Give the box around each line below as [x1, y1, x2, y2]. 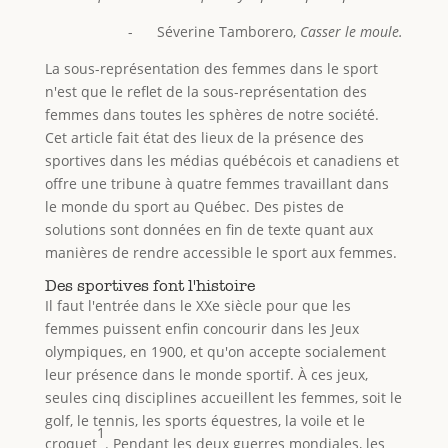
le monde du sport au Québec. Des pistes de [44, 196, 344, 216]
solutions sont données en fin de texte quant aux [44, 219, 373, 239]
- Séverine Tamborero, [128, 21, 301, 41]
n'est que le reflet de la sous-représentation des [44, 81, 367, 101]
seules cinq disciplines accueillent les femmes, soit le [44, 387, 402, 407]
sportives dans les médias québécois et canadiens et [44, 150, 399, 170]
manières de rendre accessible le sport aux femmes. [44, 242, 397, 262]
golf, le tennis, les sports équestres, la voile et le [44, 410, 365, 430]
